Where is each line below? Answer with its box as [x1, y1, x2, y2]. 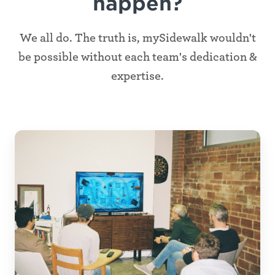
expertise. [111, 69, 164, 82]
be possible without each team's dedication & [18, 50, 257, 63]
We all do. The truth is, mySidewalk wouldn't [19, 31, 256, 44]
